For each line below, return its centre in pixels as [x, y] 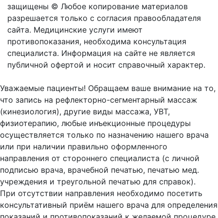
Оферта [22, 77]
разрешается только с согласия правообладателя [104, 18]
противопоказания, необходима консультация [97, 42]
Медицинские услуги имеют [88, 30]
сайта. [19, 30]
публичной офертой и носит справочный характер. [106, 65]
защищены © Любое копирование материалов [98, 7]
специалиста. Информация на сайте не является [101, 53]
